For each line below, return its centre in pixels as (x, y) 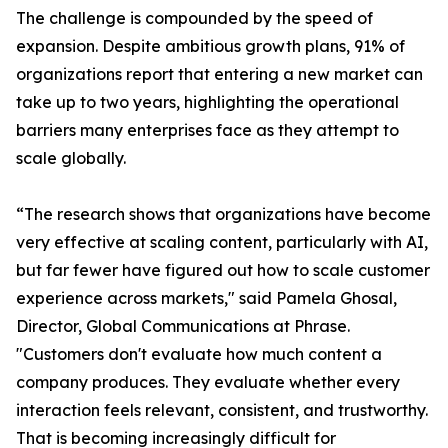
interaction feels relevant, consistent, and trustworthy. (222, 410)
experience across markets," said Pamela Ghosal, (206, 298)
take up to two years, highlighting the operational (207, 102)
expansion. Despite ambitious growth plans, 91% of (210, 46)
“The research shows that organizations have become (223, 214)
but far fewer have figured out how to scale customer (223, 270)
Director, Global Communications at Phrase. (183, 326)
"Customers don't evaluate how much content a (199, 354)
